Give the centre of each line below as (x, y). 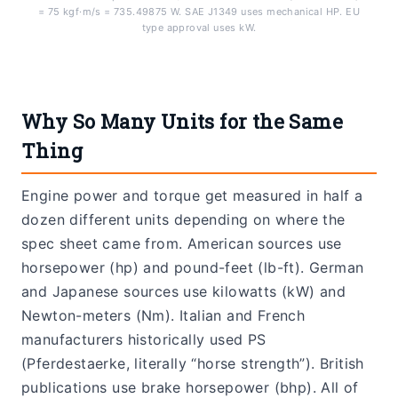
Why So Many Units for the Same (182, 122)
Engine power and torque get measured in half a (192, 196)
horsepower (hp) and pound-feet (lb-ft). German (193, 268)
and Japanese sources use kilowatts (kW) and (184, 292)
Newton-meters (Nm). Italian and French (163, 316)
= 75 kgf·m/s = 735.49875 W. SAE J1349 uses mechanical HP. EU (199, 12)
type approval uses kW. (199, 28)
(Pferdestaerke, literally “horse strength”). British (193, 364)
